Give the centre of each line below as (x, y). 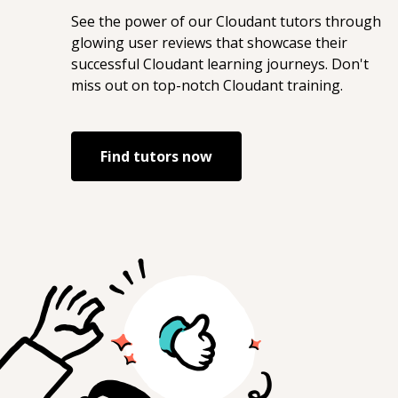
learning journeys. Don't (286, 64)
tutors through (329, 21)
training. (313, 85)
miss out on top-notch (147, 85)
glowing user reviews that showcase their (209, 43)
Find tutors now (156, 156)
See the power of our (143, 21)
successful (107, 64)
